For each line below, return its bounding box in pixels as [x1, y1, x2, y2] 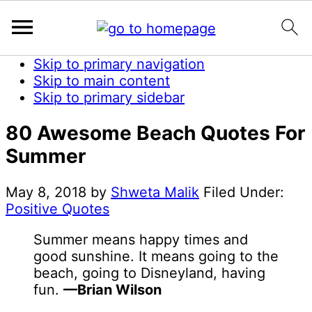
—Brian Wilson [63, 281, 162, 299]
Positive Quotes [6, 201, 109, 218]
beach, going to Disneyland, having [33, 265, 265, 282]
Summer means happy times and [33, 231, 248, 249]
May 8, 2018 [6, 184, 86, 201]
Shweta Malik [111, 184, 199, 201]
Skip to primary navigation [33, 56, 205, 72]
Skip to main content [33, 72, 170, 89]
